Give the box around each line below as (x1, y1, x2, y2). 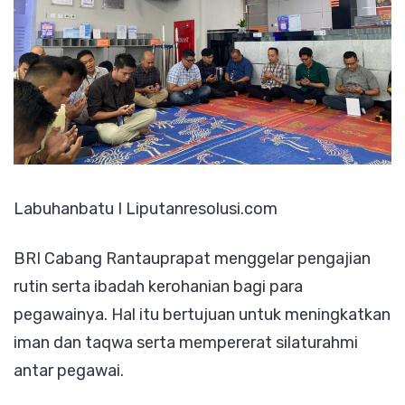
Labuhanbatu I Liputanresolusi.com (14, 199, 278, 220)
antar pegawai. (14, 361, 124, 381)
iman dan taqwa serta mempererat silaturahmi (14, 333, 358, 353)
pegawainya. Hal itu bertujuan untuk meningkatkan (14, 305, 391, 325)
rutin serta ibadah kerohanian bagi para (14, 277, 303, 297)
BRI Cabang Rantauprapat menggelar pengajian (14, 249, 371, 269)
